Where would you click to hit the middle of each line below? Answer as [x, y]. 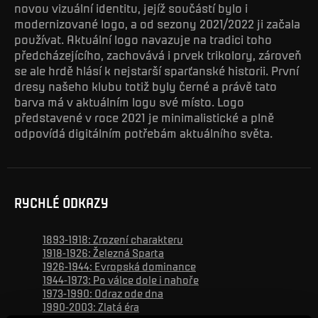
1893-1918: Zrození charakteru [113, 239]
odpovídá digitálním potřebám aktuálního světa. [143, 133]
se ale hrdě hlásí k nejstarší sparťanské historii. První [157, 71]
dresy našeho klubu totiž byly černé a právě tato [146, 86]
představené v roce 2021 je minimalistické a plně [144, 117]
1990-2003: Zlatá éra [91, 307]
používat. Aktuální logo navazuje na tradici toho [143, 39]
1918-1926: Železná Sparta [103, 253]
